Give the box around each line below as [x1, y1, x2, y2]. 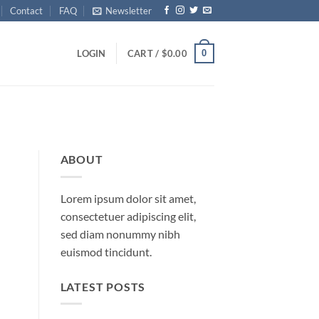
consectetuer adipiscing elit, [60, 209, 196, 223]
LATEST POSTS [60, 279, 146, 293]
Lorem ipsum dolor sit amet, [60, 191, 196, 205]
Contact [10, 5, 43, 16]
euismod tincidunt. [60, 244, 152, 258]
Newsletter [105, 5, 152, 16]
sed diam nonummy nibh [60, 226, 180, 241]
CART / [127, 48, 162, 59]
